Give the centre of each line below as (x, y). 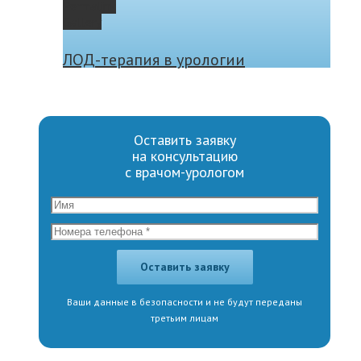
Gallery (82, 22)
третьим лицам (185, 317)
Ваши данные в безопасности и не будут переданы (185, 301)
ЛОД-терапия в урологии (154, 59)
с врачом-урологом (185, 172)
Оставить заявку (185, 139)
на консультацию (185, 156)
